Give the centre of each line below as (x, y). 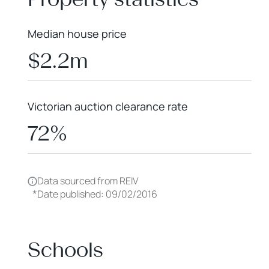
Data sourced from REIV (88, 181)
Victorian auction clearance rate (108, 106)
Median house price (77, 34)
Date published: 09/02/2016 (97, 194)
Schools (65, 250)
